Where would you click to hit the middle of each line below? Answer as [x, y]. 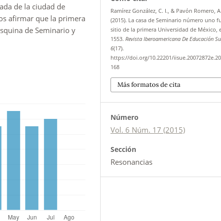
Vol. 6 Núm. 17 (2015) [148, 129]
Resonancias [132, 162]
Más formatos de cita [149, 84]
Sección [124, 149]
